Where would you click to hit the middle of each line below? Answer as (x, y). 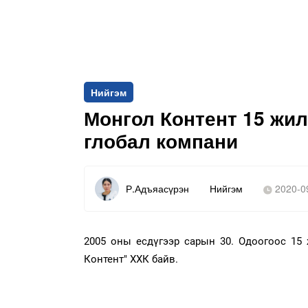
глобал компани (161, 140)
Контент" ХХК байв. (131, 259)
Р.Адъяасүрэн (157, 189)
